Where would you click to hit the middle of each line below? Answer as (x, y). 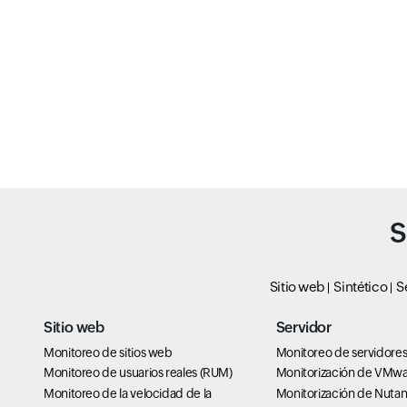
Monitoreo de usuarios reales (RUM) (138, 373)
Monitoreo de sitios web (108, 352)
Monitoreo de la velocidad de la (128, 393)
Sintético (361, 286)
